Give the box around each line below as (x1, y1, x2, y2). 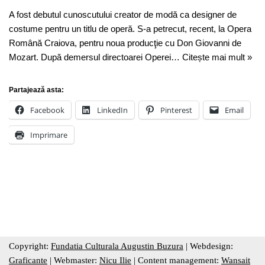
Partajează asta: (9, 86, 64, 94)
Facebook (30, 105, 64, 115)
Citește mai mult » (182, 52, 252, 62)
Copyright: (9, 241, 51, 251)
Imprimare (30, 130, 67, 140)
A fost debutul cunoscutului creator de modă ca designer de (9, 9, 237, 20)
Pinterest (160, 105, 192, 115)
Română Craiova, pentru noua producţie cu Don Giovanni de (9, 38, 241, 48)
